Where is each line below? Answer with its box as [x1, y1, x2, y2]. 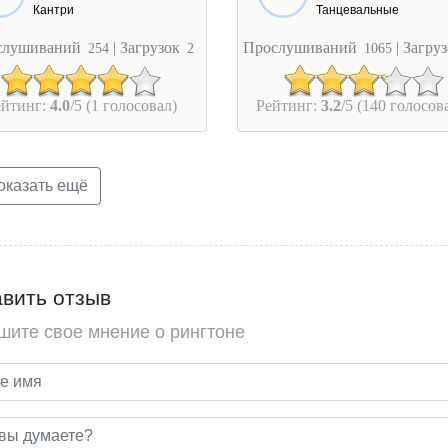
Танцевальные [316, 2, 400, 17]
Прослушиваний [243, 39, 362, 56]
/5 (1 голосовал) [69, 97, 177, 114]
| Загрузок [113, 39, 185, 56]
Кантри [33, 2, 74, 17]
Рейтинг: [255, 97, 321, 114]
